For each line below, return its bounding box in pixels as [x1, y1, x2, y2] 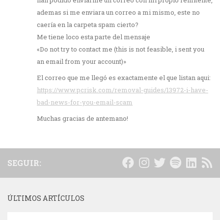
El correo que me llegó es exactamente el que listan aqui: [37, 73, 211, 82]
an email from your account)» [37, 57, 126, 66]
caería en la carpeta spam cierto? [37, 20, 138, 29]
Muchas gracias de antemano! [37, 114, 128, 123]
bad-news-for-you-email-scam [37, 98, 133, 107]
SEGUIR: [7, 158, 41, 168]
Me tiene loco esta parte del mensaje [37, 32, 150, 42]
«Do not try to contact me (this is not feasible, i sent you [37, 45, 204, 54]
